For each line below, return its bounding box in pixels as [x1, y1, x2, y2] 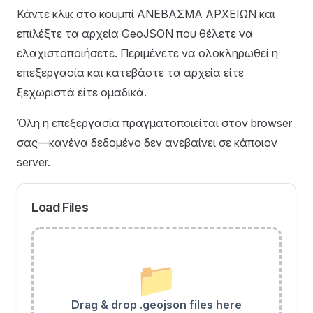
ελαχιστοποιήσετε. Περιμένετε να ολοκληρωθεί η [17, 46, 278, 60]
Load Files [31, 200, 89, 214]
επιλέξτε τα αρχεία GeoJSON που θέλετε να [17, 27, 253, 41]
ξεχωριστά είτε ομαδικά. [17, 85, 147, 99]
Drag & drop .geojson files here [71, 298, 242, 312]
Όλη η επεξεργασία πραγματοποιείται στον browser [17, 116, 292, 130]
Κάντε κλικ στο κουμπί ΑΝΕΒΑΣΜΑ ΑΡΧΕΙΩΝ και [17, 7, 275, 21]
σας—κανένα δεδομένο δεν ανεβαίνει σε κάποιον [17, 136, 277, 150]
